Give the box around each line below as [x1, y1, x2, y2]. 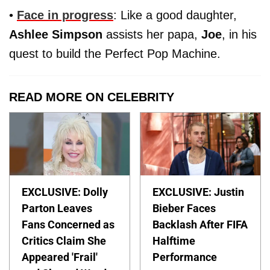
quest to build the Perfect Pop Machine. [9, 46, 221, 60]
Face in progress [17, 8, 113, 22]
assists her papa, [102, 27, 201, 41]
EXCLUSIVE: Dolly [22, 186, 108, 199]
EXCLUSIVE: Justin [152, 186, 245, 199]
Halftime [152, 234, 196, 248]
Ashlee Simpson [9, 27, 102, 41]
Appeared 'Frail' [22, 251, 98, 264]
